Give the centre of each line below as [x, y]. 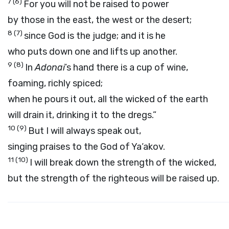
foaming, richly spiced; [55, 83]
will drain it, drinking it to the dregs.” [82, 115]
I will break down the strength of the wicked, [123, 163]
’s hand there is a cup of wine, [127, 67]
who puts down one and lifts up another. [93, 52]
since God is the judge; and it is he [95, 36]
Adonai [50, 67]
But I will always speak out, [85, 131]
